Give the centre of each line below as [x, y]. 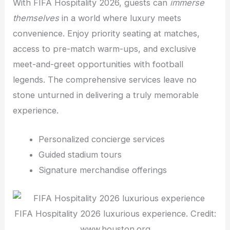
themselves [36, 18]
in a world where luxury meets [120, 18]
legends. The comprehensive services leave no [105, 80]
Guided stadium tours [80, 155]
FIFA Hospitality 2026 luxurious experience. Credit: [115, 214]
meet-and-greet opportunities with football [98, 64]
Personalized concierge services [101, 139]
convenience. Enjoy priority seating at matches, [107, 34]
